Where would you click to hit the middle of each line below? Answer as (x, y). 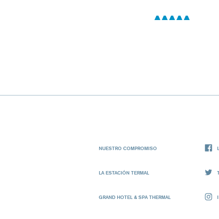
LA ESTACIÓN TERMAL (124, 172)
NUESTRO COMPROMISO (128, 148)
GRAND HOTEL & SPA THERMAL (135, 197)
